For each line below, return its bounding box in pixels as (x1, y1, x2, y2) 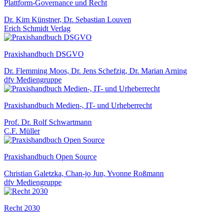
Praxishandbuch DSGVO (4, 49, 84, 58)
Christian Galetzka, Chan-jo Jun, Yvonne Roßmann (4, 169, 164, 178)
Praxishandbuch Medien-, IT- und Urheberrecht (4, 101, 152, 110)
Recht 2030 (4, 203, 40, 212)
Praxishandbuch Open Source (4, 152, 97, 161)
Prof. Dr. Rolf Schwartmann (4, 117, 92, 126)
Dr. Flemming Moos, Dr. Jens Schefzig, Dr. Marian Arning (4, 66, 187, 75)
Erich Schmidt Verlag (4, 24, 71, 33)
